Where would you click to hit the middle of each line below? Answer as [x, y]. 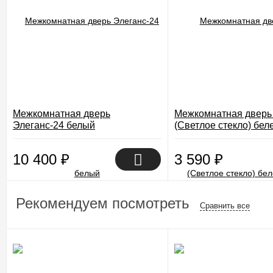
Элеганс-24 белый [54, 125]
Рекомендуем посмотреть [105, 203]
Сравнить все [225, 206]
